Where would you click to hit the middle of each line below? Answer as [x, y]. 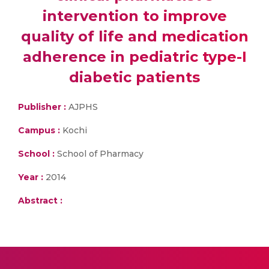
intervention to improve [134, 16]
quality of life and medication [134, 36]
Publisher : [43, 107]
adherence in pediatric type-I [134, 57]
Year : [31, 177]
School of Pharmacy [99, 154]
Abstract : [40, 201]
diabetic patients [134, 77]
